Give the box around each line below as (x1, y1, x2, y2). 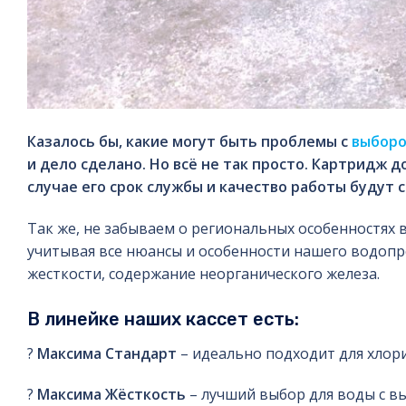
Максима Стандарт (37, 343, 177, 363)
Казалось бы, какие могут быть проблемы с (27, 130, 352, 151)
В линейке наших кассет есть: (27, 307, 299, 330)
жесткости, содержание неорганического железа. (27, 263, 380, 284)
